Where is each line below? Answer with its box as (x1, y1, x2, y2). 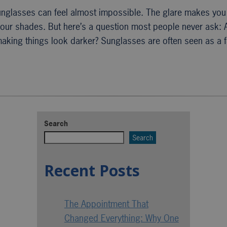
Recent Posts (44, 160, 140, 181)
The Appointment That (64, 198, 148, 211)
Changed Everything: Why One (64, 212, 179, 225)
